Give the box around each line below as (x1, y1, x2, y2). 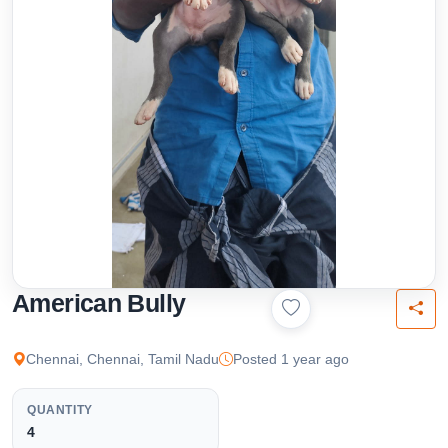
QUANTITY (27, 402, 93, 417)
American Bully (12, 288, 186, 317)
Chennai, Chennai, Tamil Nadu (26, 350, 219, 367)
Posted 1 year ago (233, 350, 349, 367)
